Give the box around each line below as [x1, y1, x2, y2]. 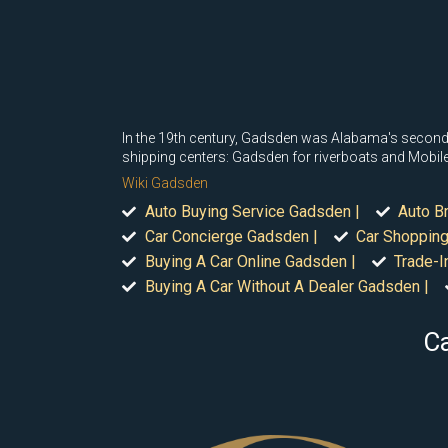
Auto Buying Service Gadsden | [144, 202, 360, 221]
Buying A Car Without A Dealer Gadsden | [144, 277, 429, 296]
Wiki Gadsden [122, 175, 208, 191]
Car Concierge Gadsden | [144, 227, 318, 246]
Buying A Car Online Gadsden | [144, 252, 356, 271]
